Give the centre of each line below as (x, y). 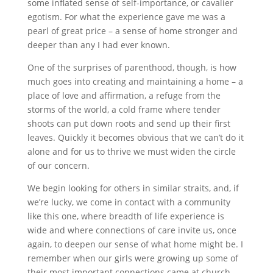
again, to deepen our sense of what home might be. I (135, 244)
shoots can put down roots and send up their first (129, 123)
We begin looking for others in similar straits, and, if (133, 188)
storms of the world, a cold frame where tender (124, 109)
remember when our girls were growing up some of (133, 258)
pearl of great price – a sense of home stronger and (132, 31)
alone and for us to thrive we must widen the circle (131, 151)
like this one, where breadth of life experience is (126, 216)
